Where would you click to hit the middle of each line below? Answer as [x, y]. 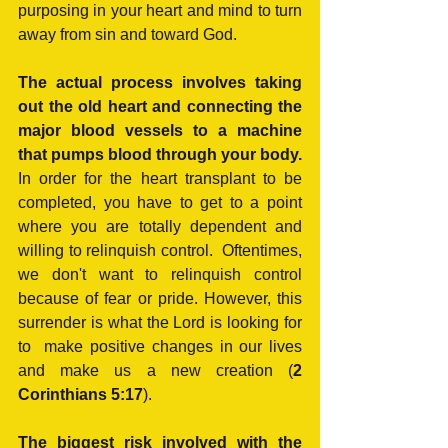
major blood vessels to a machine [160, 131]
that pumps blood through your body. [160, 155]
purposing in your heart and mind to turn [160, 11]
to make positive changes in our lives [160, 347]
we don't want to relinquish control [160, 275]
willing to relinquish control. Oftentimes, [160, 251]
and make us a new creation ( [155, 371]
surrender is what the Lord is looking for [160, 323]
